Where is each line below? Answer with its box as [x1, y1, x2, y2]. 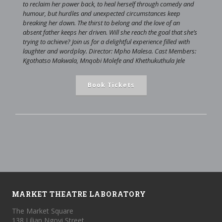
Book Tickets [87, 81, 135, 89]
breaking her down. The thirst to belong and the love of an [23, 18, 180, 27]
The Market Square [12, 206, 74, 216]
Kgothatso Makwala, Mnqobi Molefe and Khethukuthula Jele [23, 56, 185, 65]
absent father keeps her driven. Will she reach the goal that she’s [23, 28, 197, 37]
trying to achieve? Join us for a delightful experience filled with [23, 37, 190, 46]
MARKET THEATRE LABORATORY [12, 189, 147, 199]
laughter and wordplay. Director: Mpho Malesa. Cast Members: [23, 47, 196, 55]
